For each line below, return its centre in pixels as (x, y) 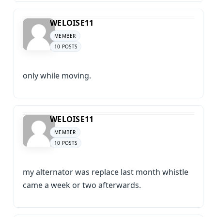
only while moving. (57, 76)
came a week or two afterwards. (82, 185)
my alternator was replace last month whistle (106, 172)
